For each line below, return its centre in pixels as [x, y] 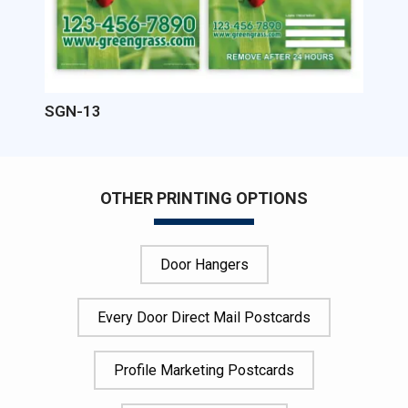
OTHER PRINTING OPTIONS [204, 198]
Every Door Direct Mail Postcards [204, 317]
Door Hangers [204, 264]
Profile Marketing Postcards [204, 370]
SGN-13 [73, 111]
